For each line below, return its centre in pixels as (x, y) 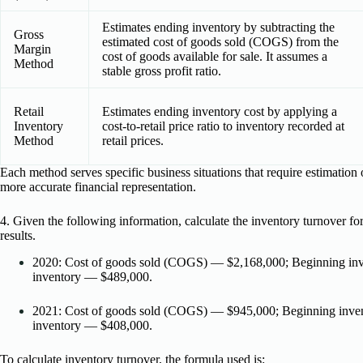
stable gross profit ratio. (162, 70)
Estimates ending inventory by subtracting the (218, 27)
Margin (32, 49)
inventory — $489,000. (92, 276)
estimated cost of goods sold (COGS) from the (220, 41)
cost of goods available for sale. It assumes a (215, 56)
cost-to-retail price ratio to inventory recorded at (223, 126)
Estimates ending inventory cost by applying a (220, 111)
